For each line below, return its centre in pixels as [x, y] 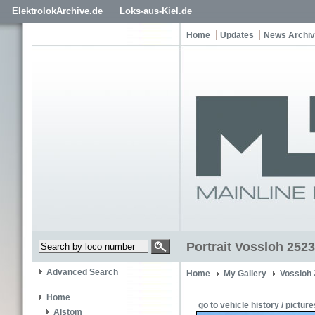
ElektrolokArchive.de [57, 11]
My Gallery [245, 274]
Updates [237, 35]
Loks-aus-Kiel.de [156, 11]
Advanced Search [82, 272]
